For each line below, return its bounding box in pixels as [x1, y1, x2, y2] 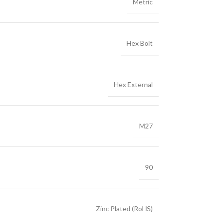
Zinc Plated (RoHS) [96, 204, 153, 213]
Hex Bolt [127, 39, 153, 47]
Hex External [114, 80, 153, 89]
